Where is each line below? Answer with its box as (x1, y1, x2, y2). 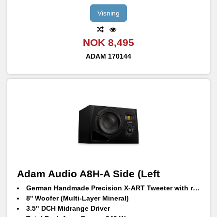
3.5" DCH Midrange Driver (26, 204, 110, 213)
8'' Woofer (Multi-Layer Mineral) (26, 194, 129, 202)
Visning (97, 9, 120, 17)
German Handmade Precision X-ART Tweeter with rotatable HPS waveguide (26, 184, 193, 192)
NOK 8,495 (83, 37, 134, 48)
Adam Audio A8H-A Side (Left (16, 168, 160, 180)
